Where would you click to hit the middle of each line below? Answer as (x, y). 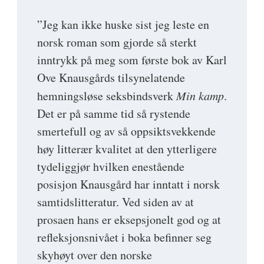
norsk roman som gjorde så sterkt (117, 42)
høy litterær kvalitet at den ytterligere (127, 148)
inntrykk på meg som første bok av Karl (132, 60)
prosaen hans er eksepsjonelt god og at (129, 219)
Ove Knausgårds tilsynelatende (111, 77)
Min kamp (200, 95)
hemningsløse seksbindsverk (107, 95)
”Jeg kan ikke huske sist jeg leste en (123, 24)
